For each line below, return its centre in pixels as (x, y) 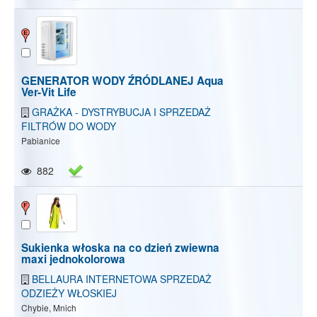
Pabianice (41, 141)
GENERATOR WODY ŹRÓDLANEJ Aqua (122, 81)
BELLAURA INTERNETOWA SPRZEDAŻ (122, 278)
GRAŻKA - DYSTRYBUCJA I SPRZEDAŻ (121, 112)
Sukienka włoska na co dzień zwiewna (120, 247)
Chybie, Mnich (49, 307)
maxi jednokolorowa (73, 259)
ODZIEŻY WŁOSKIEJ (69, 293)
